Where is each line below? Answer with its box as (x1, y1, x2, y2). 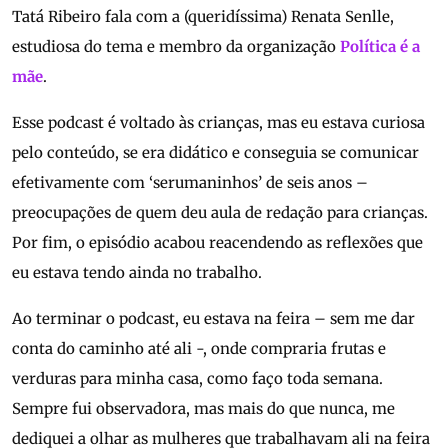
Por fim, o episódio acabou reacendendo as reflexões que (12, 233, 423, 253)
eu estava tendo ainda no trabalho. (12, 263, 262, 283)
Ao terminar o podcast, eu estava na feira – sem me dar (12, 309, 415, 329)
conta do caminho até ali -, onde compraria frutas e (12, 339, 386, 359)
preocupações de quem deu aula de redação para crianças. (12, 203, 428, 223)
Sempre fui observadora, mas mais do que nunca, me (12, 399, 395, 419)
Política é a (340, 37, 420, 57)
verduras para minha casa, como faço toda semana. (12, 369, 383, 389)
